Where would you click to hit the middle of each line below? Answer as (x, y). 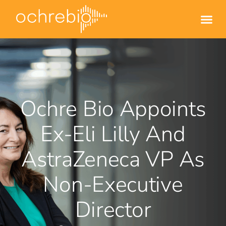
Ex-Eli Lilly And (113, 134)
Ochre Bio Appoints (113, 109)
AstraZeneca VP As (113, 160)
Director (113, 210)
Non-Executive (113, 185)
